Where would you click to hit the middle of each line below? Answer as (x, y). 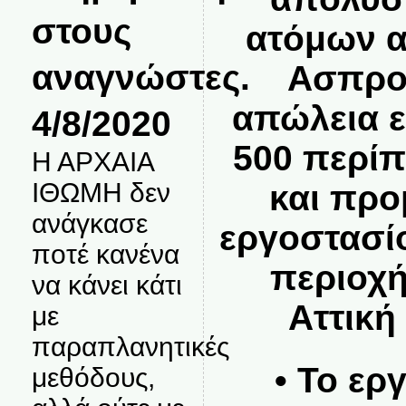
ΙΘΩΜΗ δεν (101, 193)
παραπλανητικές (130, 347)
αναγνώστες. (140, 77)
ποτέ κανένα (105, 254)
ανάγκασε (89, 223)
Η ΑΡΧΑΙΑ (92, 162)
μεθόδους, (93, 377)
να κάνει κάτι (106, 285)
